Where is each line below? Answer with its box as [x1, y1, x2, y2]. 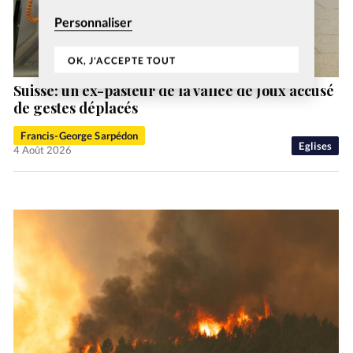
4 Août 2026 [13, 143, 72, 157]
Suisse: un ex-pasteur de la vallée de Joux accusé [13, 81, 335, 101]
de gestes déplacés [13, 98, 139, 118]
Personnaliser [54, 14, 132, 30]
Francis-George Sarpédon [20, 129, 139, 143]
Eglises [299, 139, 333, 153]
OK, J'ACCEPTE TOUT [68, 54, 176, 67]
